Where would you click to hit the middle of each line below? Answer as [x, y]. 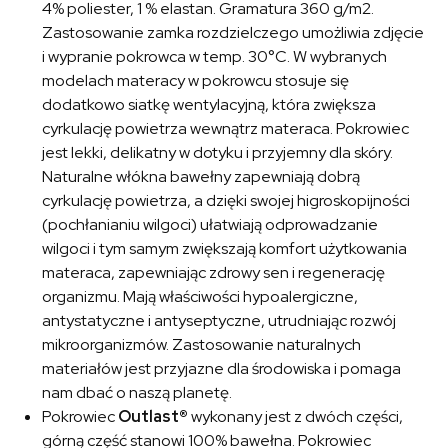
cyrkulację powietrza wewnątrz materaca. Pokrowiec [226, 129]
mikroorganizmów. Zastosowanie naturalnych [202, 345]
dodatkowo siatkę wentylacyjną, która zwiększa [209, 105]
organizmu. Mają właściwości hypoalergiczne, [200, 297]
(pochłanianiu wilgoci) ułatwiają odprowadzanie [210, 225]
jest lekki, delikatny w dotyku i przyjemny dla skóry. [218, 153]
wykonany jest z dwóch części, [296, 417]
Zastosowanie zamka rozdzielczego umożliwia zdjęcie [233, 33]
